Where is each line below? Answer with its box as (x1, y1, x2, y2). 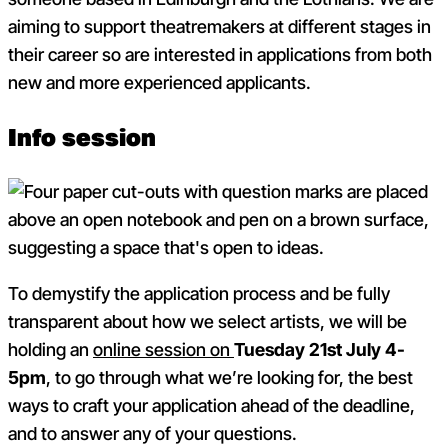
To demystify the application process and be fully (8, 280, 390, 306)
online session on (93, 336, 234, 362)
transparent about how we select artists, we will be (8, 308, 407, 334)
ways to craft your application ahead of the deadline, (8, 392, 415, 418)
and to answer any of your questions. (8, 420, 301, 446)
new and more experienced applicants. (8, 70, 311, 96)
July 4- (342, 336, 405, 362)
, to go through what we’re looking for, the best (46, 364, 413, 390)
